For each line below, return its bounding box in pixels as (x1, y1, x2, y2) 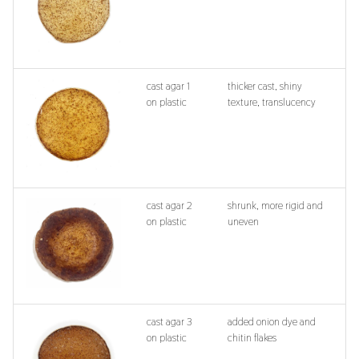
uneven (228, 214, 259, 228)
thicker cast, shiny (228, 79, 302, 93)
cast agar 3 (147, 314, 192, 329)
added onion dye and (228, 314, 316, 329)
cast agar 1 (147, 79, 190, 93)
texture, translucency (228, 95, 316, 109)
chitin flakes (228, 330, 276, 345)
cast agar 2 (147, 198, 192, 212)
